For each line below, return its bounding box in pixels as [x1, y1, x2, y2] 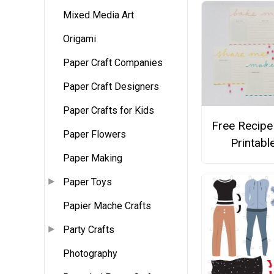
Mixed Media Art [63, 9, 134, 21]
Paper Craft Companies [63, 57, 163, 69]
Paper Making [63, 152, 122, 165]
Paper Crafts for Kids [63, 105, 154, 117]
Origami [63, 33, 96, 45]
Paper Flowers [63, 128, 126, 141]
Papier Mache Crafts [63, 200, 151, 212]
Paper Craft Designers [63, 81, 159, 93]
